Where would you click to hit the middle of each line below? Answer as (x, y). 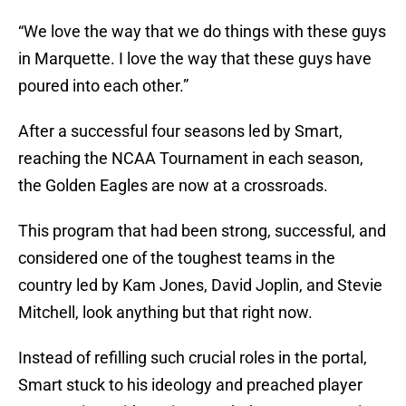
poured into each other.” (103, 86)
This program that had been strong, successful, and (202, 231)
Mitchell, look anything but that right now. (165, 313)
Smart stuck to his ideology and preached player (190, 385)
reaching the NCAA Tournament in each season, (191, 159)
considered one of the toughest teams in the (177, 258)
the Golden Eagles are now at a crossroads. (173, 186)
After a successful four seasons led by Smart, (180, 131)
